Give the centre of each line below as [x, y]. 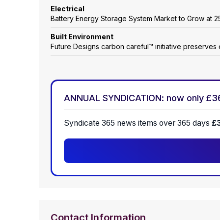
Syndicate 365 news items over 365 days [138, 123]
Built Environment [82, 37]
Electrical [68, 9]
